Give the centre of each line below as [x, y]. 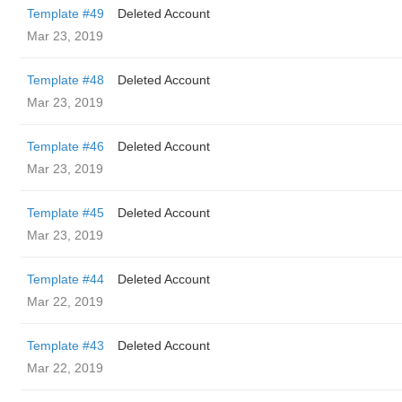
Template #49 [66, 13]
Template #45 [66, 213]
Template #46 [66, 146]
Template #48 [66, 80]
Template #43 [66, 345]
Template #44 [66, 279]
